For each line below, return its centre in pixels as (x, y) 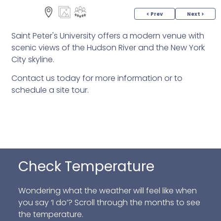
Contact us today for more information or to (97, 78)
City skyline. (34, 59)
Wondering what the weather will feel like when (107, 191)
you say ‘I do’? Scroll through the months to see (109, 203)
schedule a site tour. (50, 90)
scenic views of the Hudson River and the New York (108, 48)
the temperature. (51, 214)
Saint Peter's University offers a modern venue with (108, 36)
